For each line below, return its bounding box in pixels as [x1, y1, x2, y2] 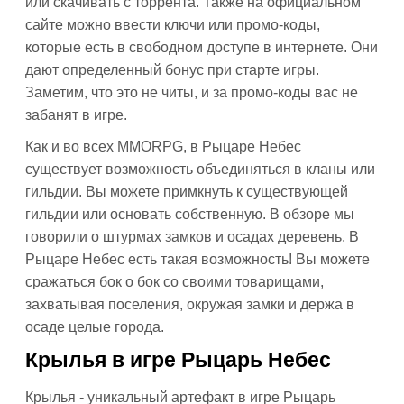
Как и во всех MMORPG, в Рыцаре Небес [25, 139, 301, 154]
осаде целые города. [25, 319, 164, 335]
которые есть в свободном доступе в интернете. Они [25, 40, 378, 55]
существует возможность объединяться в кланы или [25, 161, 375, 177]
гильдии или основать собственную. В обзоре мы [25, 207, 354, 222]
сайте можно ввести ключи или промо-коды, [25, 17, 320, 32]
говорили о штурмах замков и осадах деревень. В [25, 229, 359, 244]
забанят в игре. [25, 107, 127, 123]
